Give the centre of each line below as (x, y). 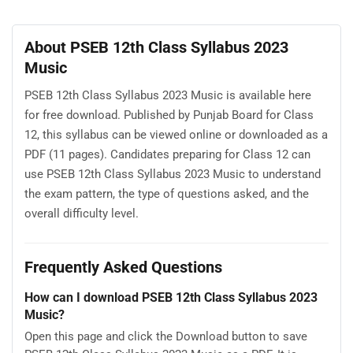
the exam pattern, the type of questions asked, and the (167, 193)
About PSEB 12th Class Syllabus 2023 (156, 48)
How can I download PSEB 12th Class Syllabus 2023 (171, 298)
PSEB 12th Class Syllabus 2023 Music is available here (168, 95)
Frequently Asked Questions (123, 268)
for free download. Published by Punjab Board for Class (169, 115)
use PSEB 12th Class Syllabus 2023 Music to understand (173, 174)
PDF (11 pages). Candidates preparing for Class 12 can (167, 154)
